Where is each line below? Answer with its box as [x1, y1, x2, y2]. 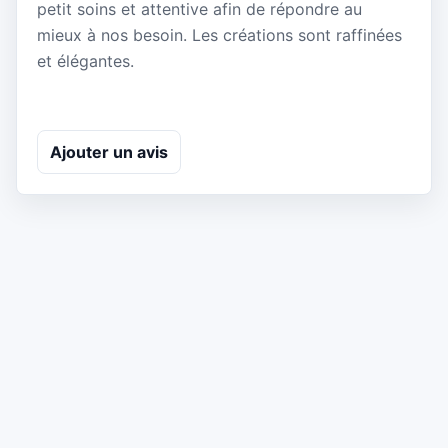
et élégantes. [37, 51, 134, 72]
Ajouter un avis [50, 141, 168, 162]
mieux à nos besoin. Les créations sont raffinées [37, 25, 402, 46]
